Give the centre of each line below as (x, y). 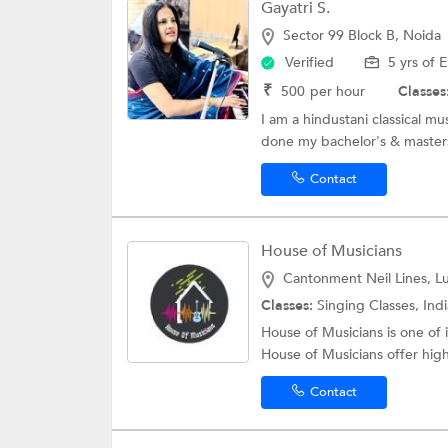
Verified (309, 62)
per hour (337, 91)
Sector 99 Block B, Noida (362, 35)
